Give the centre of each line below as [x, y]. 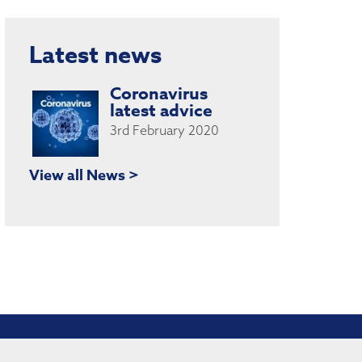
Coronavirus [158, 93]
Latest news [95, 54]
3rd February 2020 [164, 130]
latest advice [161, 110]
